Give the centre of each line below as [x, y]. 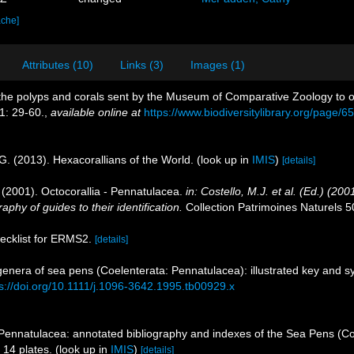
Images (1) [218, 65]
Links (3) [142, 65]
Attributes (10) [58, 65]
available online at [96, 112]
